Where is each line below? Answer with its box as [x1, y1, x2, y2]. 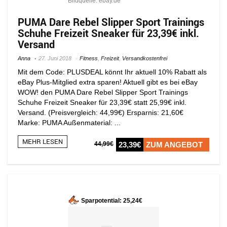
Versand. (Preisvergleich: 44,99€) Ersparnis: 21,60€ [18, 108, 187, 117]
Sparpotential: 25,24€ [81, 197, 142, 204]
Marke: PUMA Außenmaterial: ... [18, 118, 121, 127]
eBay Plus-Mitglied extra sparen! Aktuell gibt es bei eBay [18, 78, 198, 86]
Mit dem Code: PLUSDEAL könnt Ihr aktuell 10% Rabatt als [18, 67, 207, 76]
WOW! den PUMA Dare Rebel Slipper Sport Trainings [18, 88, 188, 96]
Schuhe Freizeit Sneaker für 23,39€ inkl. [18, 26, 199, 40]
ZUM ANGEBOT [146, 140, 203, 149]
